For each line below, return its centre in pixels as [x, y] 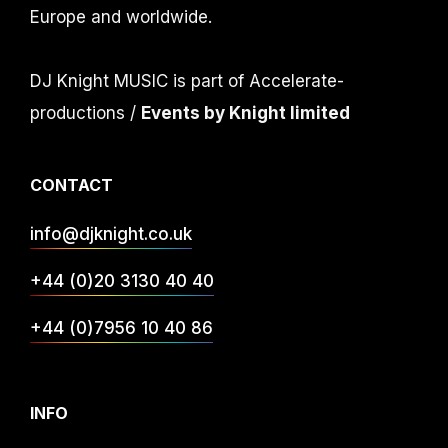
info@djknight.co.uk [111, 234]
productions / [85, 113]
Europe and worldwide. [121, 17]
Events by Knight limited [245, 113]
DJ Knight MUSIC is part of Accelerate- [187, 81]
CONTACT [71, 185]
